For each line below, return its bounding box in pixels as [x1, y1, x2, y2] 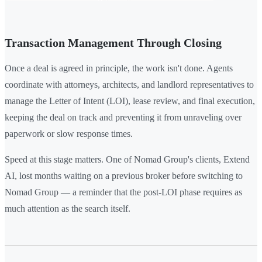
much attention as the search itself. [5, 203, 130, 213]
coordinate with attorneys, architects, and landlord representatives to [5, 79, 254, 89]
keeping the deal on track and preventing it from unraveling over [5, 112, 242, 122]
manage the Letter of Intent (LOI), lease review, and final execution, [5, 95, 255, 106]
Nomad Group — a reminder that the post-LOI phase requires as [5, 187, 242, 197]
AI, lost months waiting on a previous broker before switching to [5, 170, 243, 181]
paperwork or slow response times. [5, 128, 133, 139]
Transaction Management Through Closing [5, 36, 222, 49]
